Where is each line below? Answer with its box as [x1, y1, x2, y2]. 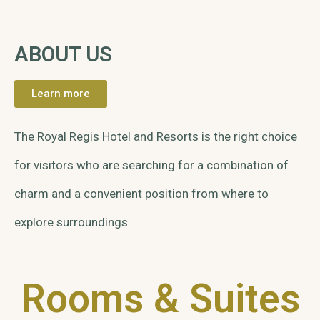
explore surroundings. [14, 215, 131, 229]
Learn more [31, 87, 90, 100]
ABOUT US [14, 42, 112, 66]
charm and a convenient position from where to [14, 186, 269, 201]
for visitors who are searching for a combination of [14, 158, 289, 172]
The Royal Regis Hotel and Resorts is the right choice [14, 129, 297, 144]
